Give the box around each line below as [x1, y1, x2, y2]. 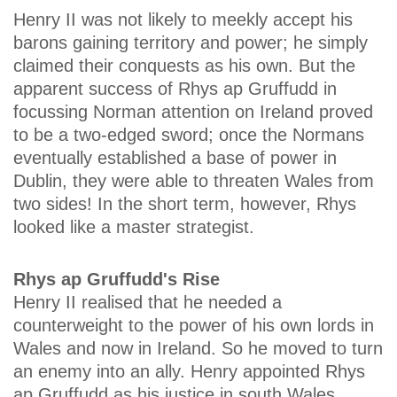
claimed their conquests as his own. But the [13, 55, 355, 75]
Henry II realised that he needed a [13, 292, 282, 313]
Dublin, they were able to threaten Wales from [13, 170, 374, 191]
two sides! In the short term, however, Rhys [13, 193, 356, 214]
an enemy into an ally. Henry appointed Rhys [13, 362, 365, 382]
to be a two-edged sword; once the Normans [13, 124, 364, 144]
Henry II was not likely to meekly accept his [13, 9, 353, 29]
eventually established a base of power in [13, 147, 337, 167]
